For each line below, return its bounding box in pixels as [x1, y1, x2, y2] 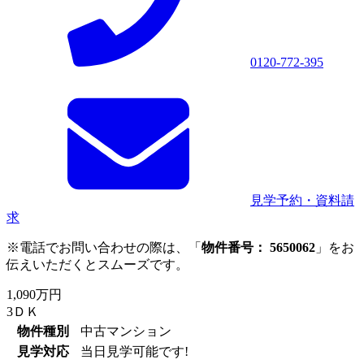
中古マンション [80, 323, 171, 338]
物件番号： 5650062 [201, 240, 315, 254]
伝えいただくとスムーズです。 [6, 257, 188, 271]
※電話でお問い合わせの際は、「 [6, 240, 201, 254]
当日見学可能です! [80, 344, 188, 358]
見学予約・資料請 [250, 193, 354, 207]
